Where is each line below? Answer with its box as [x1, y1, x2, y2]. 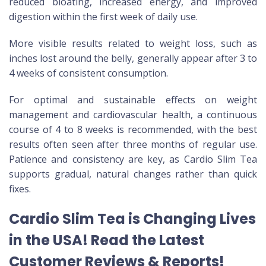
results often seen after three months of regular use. [9, 137, 257, 151]
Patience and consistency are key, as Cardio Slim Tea [9, 152, 257, 166]
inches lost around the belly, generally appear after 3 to [9, 51, 257, 65]
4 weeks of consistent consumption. [9, 66, 168, 80]
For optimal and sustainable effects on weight [9, 93, 257, 106]
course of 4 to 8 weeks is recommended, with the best [9, 122, 257, 136]
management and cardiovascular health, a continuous [9, 107, 257, 121]
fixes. [9, 182, 31, 195]
